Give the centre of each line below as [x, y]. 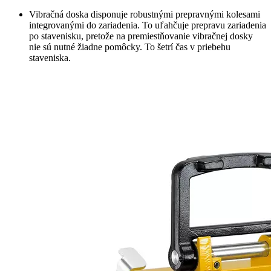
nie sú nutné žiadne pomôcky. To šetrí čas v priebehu [130, 47]
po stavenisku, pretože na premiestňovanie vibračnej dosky [141, 36]
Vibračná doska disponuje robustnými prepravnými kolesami [145, 15]
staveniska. [50, 58]
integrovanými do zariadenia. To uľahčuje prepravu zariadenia [148, 25]
